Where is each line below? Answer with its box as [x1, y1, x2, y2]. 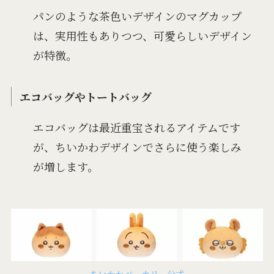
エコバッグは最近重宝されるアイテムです [32, 119, 240, 135]
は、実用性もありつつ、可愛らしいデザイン [32, 27, 252, 43]
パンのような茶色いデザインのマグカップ [32, 7, 242, 24]
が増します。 [32, 158, 98, 174]
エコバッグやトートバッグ [20, 88, 152, 105]
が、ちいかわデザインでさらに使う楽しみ [32, 138, 242, 155]
